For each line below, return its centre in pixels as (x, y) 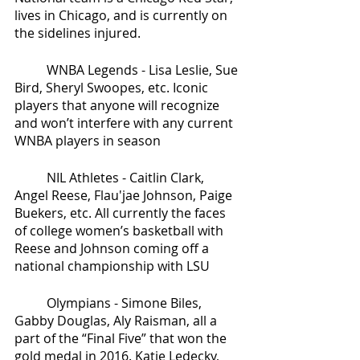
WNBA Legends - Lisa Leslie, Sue (31, 70)
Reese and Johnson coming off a (113, 248)
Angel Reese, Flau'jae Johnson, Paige (125, 195)
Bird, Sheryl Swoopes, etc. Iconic (113, 88)
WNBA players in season (88, 141)
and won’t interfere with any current (125, 123)
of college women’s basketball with (121, 231)
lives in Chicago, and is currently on (123, 15)
